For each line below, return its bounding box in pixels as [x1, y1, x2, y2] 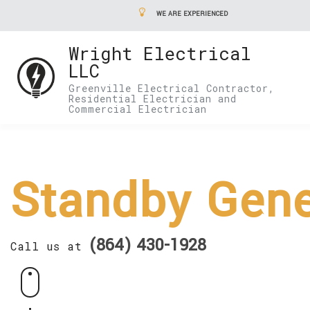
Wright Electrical [69, 42, 252, 65]
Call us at [10, 239, 90, 253]
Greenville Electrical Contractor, [69, 82, 275, 95]
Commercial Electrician [69, 102, 208, 116]
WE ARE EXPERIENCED [154, 10, 228, 19]
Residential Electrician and [69, 92, 237, 105]
